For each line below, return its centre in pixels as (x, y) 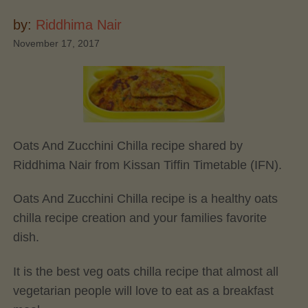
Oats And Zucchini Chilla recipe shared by (128, 145)
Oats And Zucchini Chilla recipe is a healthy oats (145, 199)
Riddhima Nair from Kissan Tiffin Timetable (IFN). (147, 165)
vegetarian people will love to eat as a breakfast (143, 290)
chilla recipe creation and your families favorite (140, 218)
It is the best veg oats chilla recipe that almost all (145, 271)
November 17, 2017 (56, 43)
